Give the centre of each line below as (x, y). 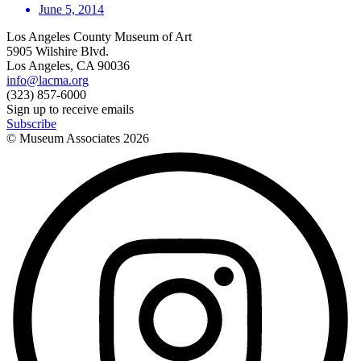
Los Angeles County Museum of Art (99, 37)
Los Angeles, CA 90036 (68, 66)
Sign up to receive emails (70, 110)
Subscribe (31, 124)
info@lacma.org (48, 81)
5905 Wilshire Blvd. (58, 52)
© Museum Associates (65, 139)
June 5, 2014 (71, 10)
